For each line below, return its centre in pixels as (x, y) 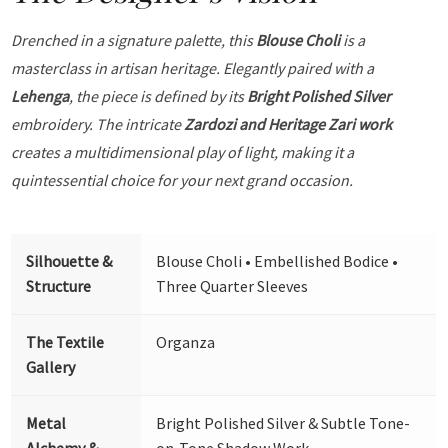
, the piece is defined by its (158, 95)
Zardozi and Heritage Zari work (288, 123)
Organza (186, 341)
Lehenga (40, 95)
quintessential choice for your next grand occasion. (182, 179)
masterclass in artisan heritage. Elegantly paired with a (193, 67)
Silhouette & (69, 260)
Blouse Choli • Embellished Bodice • (277, 260)
